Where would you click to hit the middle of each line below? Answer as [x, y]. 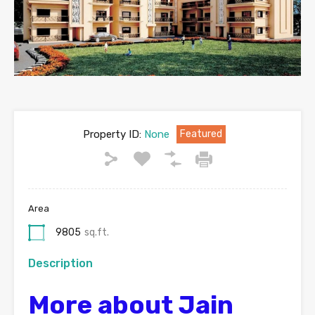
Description [60, 264]
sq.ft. [97, 233]
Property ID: [112, 135]
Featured [201, 134]
